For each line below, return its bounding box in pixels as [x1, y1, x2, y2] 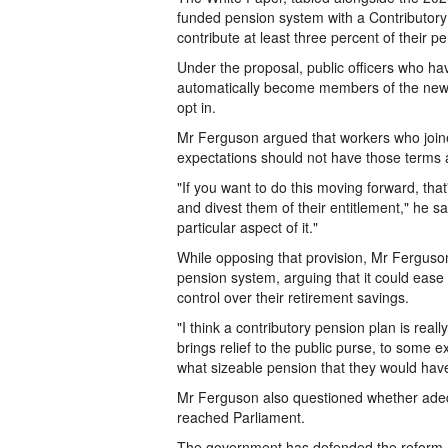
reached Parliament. [177, 407, 305, 427]
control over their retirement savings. [177, 287, 409, 307]
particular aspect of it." [177, 217, 318, 237]
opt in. [177, 97, 216, 117]
